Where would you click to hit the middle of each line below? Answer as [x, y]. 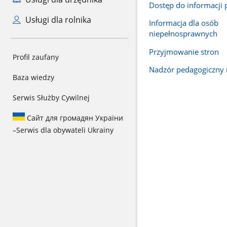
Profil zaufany [36, 57]
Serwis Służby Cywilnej [51, 98]
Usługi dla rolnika [57, 20]
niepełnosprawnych [183, 34]
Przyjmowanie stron [184, 51]
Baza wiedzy [33, 77]
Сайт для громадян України [74, 118]
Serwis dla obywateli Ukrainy [65, 130]
